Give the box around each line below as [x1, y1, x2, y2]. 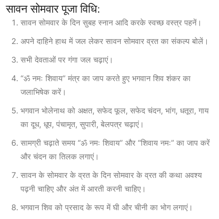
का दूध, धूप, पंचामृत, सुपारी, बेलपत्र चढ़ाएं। [21, 119, 144, 130]
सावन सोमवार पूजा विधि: [6, 2, 100, 16]
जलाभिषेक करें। [21, 87, 66, 97]
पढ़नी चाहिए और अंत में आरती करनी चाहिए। [21, 184, 146, 194]
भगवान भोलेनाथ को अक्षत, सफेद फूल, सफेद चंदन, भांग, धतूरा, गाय [21, 106, 209, 116]
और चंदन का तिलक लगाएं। [21, 152, 99, 162]
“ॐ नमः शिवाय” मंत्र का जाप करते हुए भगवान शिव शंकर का [21, 73, 191, 84]
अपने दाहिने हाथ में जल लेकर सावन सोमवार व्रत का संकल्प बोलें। [21, 36, 209, 46]
